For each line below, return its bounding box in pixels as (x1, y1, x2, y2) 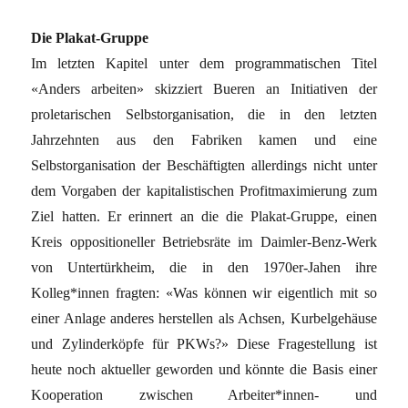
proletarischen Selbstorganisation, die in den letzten (31, 106, 377, 122)
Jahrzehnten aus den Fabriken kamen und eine (31, 131, 377, 148)
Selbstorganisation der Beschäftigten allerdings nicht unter (31, 157, 377, 173)
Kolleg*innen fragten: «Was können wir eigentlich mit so (31, 284, 377, 301)
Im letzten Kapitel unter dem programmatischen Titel (31, 55, 377, 71)
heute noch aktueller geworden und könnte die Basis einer (31, 361, 377, 377)
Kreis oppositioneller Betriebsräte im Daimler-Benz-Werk (31, 233, 377, 250)
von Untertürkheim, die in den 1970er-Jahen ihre (31, 259, 377, 275)
